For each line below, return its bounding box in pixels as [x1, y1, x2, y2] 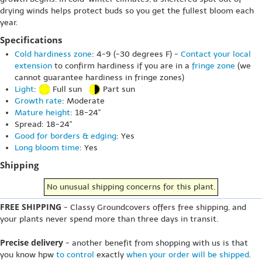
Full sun [50, 84, 89, 94]
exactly [94, 250, 126, 260]
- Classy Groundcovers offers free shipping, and [61, 202, 246, 213]
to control [56, 250, 94, 260]
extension [15, 61, 52, 71]
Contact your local [181, 49, 251, 59]
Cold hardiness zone [15, 49, 92, 59]
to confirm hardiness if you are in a [52, 61, 192, 71]
